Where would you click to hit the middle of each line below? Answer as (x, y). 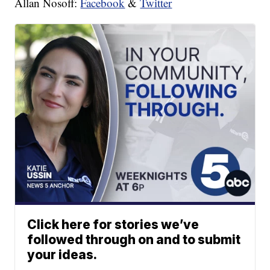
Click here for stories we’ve (113, 225)
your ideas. (62, 255)
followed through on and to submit (134, 240)
